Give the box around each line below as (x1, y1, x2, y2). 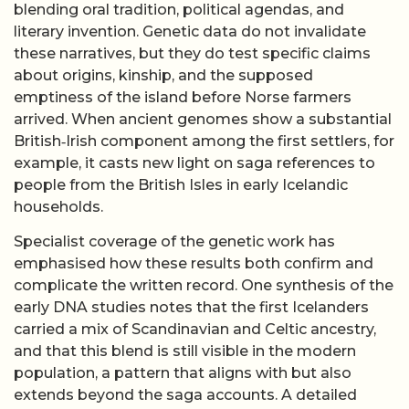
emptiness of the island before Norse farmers (14, 88, 351, 106)
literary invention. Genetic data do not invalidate (14, 22, 366, 40)
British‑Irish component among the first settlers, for (14, 131, 394, 150)
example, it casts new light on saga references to (14, 153, 375, 172)
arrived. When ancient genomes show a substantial (14, 110, 392, 128)
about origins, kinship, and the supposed (14, 66, 313, 84)
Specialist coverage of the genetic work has (14, 233, 335, 251)
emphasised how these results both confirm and (14, 255, 373, 273)
